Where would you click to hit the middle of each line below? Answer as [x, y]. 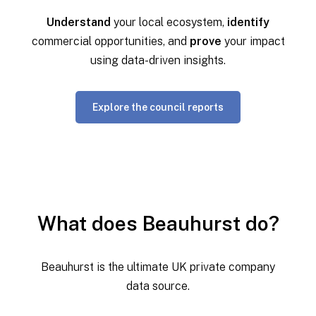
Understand [79, 23]
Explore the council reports [158, 108]
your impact [254, 42]
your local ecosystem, [169, 23]
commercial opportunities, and [110, 42]
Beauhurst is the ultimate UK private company [158, 267]
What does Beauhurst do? [158, 224]
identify [248, 23]
